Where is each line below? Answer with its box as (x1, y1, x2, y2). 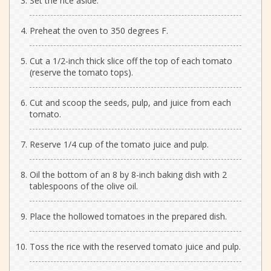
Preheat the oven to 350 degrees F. (30, 24, 168, 36)
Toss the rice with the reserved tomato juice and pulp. (30, 240, 241, 252)
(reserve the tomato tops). (30, 66, 133, 78)
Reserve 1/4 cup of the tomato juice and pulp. (30, 138, 209, 150)
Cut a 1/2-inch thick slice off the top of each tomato (30, 54, 232, 67)
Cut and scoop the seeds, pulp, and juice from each (30, 96, 231, 108)
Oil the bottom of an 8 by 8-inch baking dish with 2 (30, 168, 227, 180)
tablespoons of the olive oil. (30, 180, 138, 192)
